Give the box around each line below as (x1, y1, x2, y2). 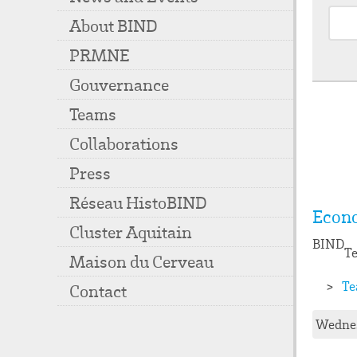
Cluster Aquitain (69, 222, 192, 242)
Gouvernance (69, 74, 169, 95)
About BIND (69, 15, 158, 36)
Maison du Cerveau (69, 251, 214, 272)
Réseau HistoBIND (69, 192, 207, 213)
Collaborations (69, 133, 178, 154)
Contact (69, 280, 127, 301)
